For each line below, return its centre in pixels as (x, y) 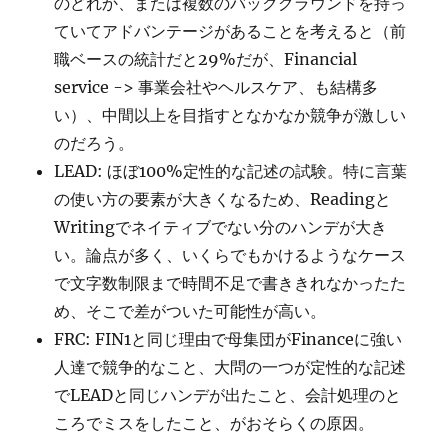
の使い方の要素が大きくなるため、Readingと (223, 199)
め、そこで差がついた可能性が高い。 (190, 311)
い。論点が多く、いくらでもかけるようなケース (230, 255)
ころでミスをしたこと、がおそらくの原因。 (214, 423)
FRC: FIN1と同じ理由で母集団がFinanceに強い (228, 339)
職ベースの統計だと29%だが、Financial (206, 59)
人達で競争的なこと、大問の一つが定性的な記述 (230, 367)
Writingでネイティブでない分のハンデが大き (221, 227)
